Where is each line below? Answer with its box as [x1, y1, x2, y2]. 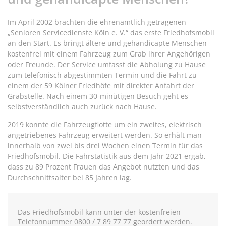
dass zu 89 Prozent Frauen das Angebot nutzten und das [8, 161, 199, 172]
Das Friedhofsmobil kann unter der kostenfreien [18, 207, 181, 217]
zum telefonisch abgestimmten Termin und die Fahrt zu [8, 70, 197, 80]
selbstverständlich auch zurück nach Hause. [8, 101, 157, 111]
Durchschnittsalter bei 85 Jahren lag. [8, 172, 132, 182]
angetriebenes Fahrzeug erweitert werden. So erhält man [8, 130, 202, 140]
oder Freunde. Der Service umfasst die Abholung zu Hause [8, 59, 206, 69]
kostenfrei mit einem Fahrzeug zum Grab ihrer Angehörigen [8, 48, 210, 59]
